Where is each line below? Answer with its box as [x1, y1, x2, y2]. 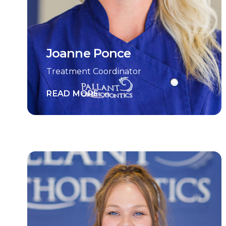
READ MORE [46, 89, 99, 98]
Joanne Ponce [46, 46, 131, 61]
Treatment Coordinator [46, 67, 142, 76]
